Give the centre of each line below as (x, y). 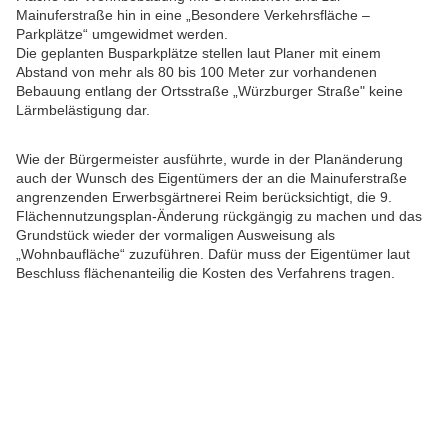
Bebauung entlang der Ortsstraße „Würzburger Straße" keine (209, 91)
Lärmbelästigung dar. (83, 110)
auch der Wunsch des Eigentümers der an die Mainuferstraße (211, 178)
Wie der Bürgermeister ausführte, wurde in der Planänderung (209, 159)
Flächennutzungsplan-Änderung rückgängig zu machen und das (219, 216)
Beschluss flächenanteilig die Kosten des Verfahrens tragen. (205, 273)
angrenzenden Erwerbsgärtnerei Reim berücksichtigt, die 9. (204, 197)
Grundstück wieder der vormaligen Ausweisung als (175, 235)
